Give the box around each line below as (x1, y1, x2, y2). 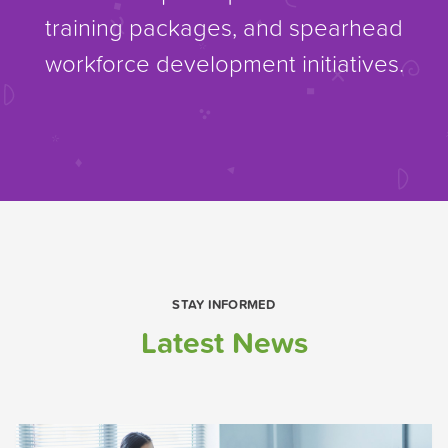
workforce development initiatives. (44, 45, 404, 79)
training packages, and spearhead (45, 9, 403, 43)
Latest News (140, 319, 308, 364)
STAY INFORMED (172, 294, 276, 314)
